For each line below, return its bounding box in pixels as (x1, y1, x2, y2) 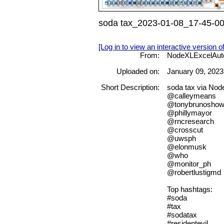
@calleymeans (166, 91, 216, 100)
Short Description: (100, 83, 159, 92)
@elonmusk (166, 142, 206, 151)
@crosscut (166, 125, 203, 134)
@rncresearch (166, 117, 214, 126)
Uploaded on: (116, 67, 159, 76)
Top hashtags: (166, 185, 212, 194)
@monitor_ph (166, 159, 211, 168)
